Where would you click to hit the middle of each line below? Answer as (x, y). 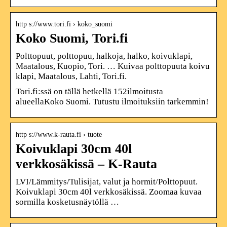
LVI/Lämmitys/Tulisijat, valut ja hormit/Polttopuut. (107, 181)
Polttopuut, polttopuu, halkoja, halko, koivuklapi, (104, 56)
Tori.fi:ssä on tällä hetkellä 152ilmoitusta (89, 91)
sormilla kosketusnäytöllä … (67, 202)
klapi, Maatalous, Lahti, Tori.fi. (71, 76)
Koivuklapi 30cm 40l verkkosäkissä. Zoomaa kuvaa (109, 192)
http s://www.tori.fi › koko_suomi (64, 24)
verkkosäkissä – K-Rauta (86, 164)
